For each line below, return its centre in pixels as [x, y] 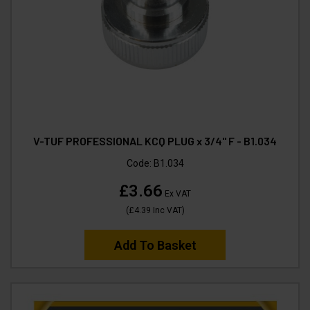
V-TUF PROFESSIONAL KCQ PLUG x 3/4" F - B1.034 [155, 140]
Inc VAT [166, 210]
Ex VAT [177, 193]
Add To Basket [155, 245]
